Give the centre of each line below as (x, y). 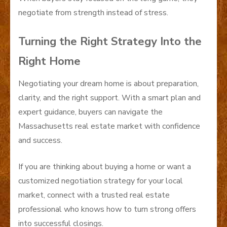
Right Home (49, 62)
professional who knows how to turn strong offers (107, 210)
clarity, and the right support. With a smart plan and (109, 98)
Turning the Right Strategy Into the (110, 42)
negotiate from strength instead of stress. (93, 13)
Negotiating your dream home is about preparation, (108, 84)
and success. (40, 141)
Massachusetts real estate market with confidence (109, 126)
